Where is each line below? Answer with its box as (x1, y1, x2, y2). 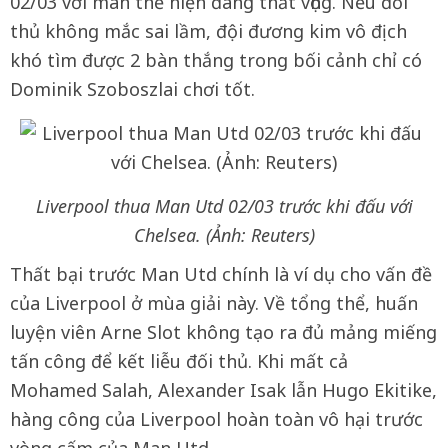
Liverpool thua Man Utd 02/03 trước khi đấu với (35, 194, 413, 218)
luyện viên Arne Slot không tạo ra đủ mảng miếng (10, 320, 437, 344)
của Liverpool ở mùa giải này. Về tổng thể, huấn (10, 291, 418, 315)
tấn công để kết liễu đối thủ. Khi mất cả (10, 349, 348, 373)
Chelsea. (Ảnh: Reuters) (133, 223, 315, 247)
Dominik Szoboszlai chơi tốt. (10, 77, 255, 101)
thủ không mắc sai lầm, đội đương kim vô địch (10, 19, 407, 43)
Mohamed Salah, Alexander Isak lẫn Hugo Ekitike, (10, 378, 437, 402)
